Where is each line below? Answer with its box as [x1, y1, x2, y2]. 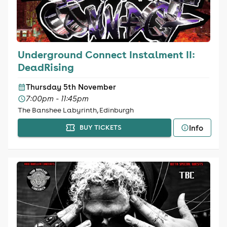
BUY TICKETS [79, 123, 122, 132]
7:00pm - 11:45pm [25, 94, 89, 103]
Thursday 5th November [25, 82, 116, 92]
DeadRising [17, 60, 74, 73]
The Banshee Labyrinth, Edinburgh [17, 105, 134, 115]
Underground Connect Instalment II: [17, 48, 195, 61]
